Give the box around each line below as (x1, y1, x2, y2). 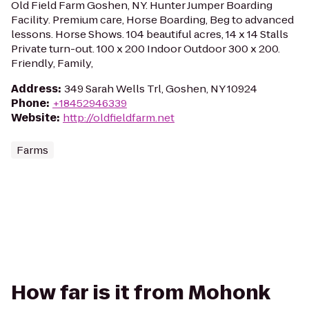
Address (11, 81, 58, 96)
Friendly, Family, (11, 56, 93, 70)
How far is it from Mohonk (11, 279, 270, 306)
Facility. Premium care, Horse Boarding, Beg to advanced (11, 12, 294, 27)
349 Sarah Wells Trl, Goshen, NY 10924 (64, 81, 257, 96)
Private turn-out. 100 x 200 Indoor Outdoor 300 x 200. (11, 41, 280, 56)
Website (11, 110, 57, 125)
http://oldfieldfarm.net (63, 110, 175, 125)
